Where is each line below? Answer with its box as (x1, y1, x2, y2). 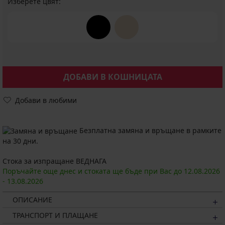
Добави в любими (15, 95, 77, 105)
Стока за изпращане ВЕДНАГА (3, 156, 106, 166)
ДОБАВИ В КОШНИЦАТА (63, 71, 162, 82)
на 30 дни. (3, 136, 38, 146)
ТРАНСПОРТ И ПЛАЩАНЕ (13, 210, 98, 220)
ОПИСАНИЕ (13, 195, 52, 205)
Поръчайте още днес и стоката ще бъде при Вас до (3, 166, 184, 176)
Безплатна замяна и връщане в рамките (77, 126, 221, 135)
